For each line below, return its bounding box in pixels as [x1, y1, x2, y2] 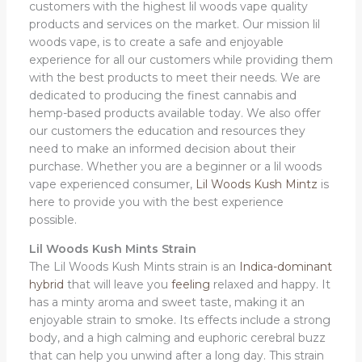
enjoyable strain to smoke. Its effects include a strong [28, 312, 330, 327]
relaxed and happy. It [209, 276, 330, 292]
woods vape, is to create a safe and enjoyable [28, 34, 284, 49]
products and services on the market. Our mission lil [28, 16, 320, 32]
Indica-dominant [238, 259, 332, 274]
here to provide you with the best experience [28, 194, 284, 209]
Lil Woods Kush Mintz [195, 176, 318, 192]
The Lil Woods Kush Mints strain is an [28, 259, 239, 274]
